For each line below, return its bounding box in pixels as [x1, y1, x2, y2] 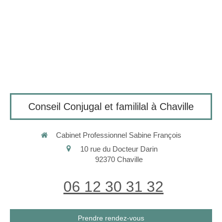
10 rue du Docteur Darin [80, 144, 158, 153]
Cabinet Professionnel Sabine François [56, 131, 181, 139]
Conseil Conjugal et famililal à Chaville [28, 101, 194, 112]
